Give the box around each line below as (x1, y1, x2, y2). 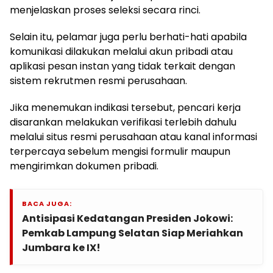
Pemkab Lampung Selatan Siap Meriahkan (22, 225, 243, 240)
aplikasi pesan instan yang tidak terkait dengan (10, 58, 235, 73)
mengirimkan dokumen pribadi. (10, 158, 158, 173)
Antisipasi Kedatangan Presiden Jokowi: (22, 211, 233, 225)
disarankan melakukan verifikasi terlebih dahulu (10, 115, 236, 129)
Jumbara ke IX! (22, 240, 101, 255)
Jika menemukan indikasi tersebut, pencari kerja (10, 100, 241, 115)
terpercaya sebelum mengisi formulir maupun (10, 144, 230, 158)
